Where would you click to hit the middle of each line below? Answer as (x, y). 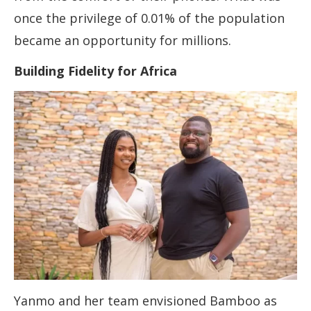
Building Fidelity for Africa (95, 71)
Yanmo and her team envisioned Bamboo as (145, 301)
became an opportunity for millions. (123, 41)
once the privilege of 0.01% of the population (149, 18)
